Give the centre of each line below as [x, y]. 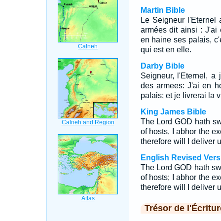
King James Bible [173, 112]
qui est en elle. [166, 50]
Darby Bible [162, 66]
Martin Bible [163, 10]
